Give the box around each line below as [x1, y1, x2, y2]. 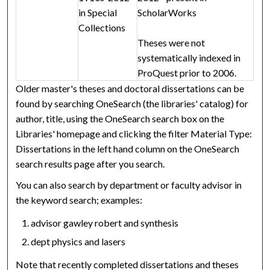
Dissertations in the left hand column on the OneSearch [16, 143, 240, 155]
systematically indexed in [137, 52, 241, 64]
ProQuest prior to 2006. [137, 67, 237, 79]
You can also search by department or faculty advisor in [16, 179, 242, 191]
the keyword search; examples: [16, 194, 143, 206]
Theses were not [137, 37, 206, 49]
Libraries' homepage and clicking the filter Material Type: [16, 128, 253, 140]
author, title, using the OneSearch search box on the [16, 113, 225, 125]
